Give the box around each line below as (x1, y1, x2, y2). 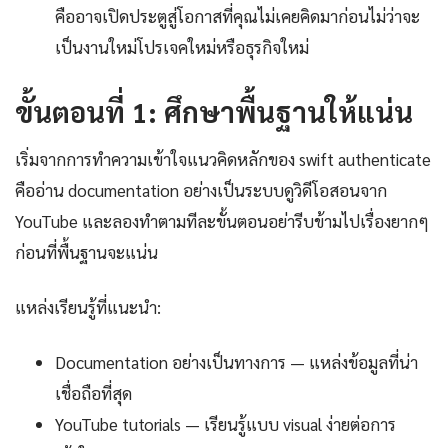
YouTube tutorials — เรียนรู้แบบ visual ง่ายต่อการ (55, 413, 396, 436)
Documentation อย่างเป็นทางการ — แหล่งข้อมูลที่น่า (55, 351, 418, 374)
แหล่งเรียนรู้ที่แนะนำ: (15, 296, 161, 319)
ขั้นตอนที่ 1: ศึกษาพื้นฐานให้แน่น (15, 93, 413, 130)
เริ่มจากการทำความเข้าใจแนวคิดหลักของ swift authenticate (15, 148, 431, 171)
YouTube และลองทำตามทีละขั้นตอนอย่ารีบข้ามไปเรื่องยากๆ (15, 210, 429, 233)
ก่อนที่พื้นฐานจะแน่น (15, 241, 158, 264)
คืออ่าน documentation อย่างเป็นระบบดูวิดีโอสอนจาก (15, 179, 387, 202)
